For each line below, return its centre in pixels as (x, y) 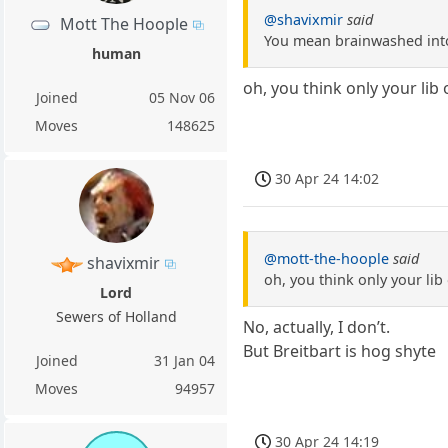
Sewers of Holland (116, 316)
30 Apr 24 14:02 (327, 179)
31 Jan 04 (185, 360)
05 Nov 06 (182, 97)
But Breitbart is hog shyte (340, 351)
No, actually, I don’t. (317, 327)
